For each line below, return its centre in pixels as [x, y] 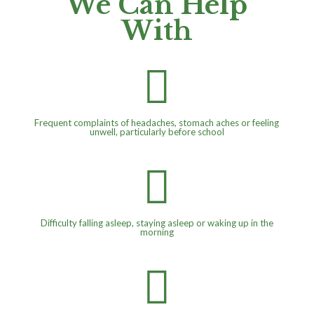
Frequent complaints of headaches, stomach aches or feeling [157, 123]
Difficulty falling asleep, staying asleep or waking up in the [157, 223]
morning [157, 232]
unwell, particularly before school [157, 132]
